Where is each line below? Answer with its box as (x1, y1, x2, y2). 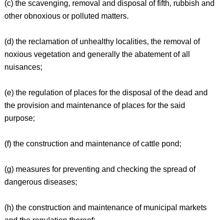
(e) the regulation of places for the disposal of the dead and (4, 88, 208, 97)
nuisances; (4, 63, 42, 71)
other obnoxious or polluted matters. (4, 12, 129, 20)
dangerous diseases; (4, 178, 77, 186)
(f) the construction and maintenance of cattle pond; (4, 139, 181, 148)
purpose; (4, 114, 35, 122)
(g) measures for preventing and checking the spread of (4, 165, 195, 173)
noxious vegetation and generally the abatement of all (4, 50, 190, 58)
